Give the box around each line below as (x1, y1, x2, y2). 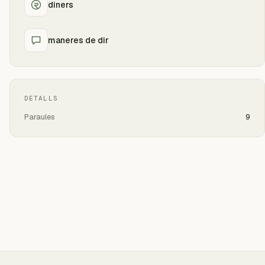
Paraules (24, 112, 55, 122)
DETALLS (24, 94, 58, 102)
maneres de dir (48, 34, 109, 46)
